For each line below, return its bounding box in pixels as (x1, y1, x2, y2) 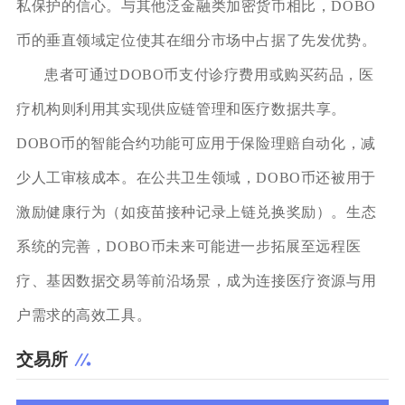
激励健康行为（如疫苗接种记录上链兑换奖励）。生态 (15, 203, 377, 220)
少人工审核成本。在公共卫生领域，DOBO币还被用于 (15, 169, 376, 185)
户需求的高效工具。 (15, 306, 152, 323)
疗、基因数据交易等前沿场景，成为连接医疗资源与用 (15, 272, 377, 288)
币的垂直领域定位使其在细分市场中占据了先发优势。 (15, 32, 377, 48)
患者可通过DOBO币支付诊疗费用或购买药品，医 (43, 66, 374, 82)
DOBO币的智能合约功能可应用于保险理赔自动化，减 (15, 135, 376, 151)
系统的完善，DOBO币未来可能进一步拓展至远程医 (15, 238, 362, 254)
